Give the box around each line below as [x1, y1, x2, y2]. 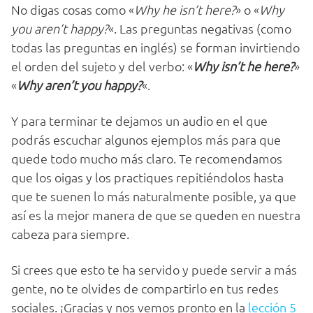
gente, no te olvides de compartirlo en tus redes [11, 280, 279, 297]
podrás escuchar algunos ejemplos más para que [11, 131, 281, 148]
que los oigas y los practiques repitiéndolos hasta [11, 169, 284, 186]
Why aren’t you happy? [17, 77, 142, 94]
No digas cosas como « [11, 1, 134, 18]
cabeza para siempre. [11, 226, 129, 242]
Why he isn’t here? [134, 1, 235, 18]
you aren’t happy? [11, 20, 108, 37]
